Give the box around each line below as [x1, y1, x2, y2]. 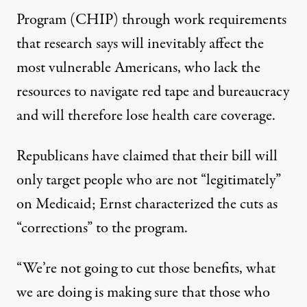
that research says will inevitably [16, 33, 206, 56]
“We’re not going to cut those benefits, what [16, 258, 275, 280]
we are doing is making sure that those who [16, 282, 270, 304]
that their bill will [169, 145, 278, 168]
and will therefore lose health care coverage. [16, 105, 275, 127]
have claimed [92, 145, 169, 168]
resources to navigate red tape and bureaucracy [16, 81, 289, 103]
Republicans [16, 145, 92, 168]
